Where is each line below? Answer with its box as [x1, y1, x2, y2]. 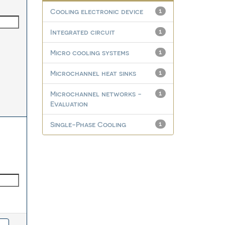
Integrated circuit [50, 28, 115, 36]
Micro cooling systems [50, 48, 129, 57]
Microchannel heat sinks [50, 69, 136, 77]
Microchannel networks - [50, 89, 142, 98]
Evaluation [50, 99, 88, 108]
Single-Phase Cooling [50, 120, 126, 129]
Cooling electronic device [50, 7, 143, 16]
